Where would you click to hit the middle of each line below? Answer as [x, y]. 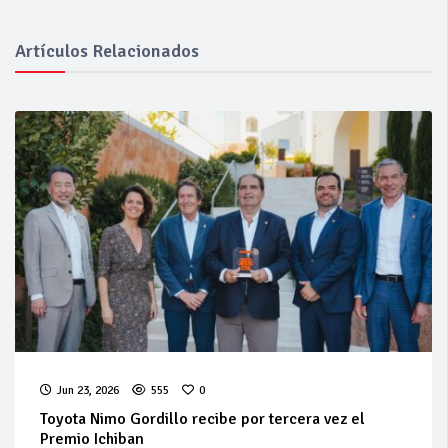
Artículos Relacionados [107, 50]
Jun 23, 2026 [88, 390]
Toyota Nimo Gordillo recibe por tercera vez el [202, 418]
